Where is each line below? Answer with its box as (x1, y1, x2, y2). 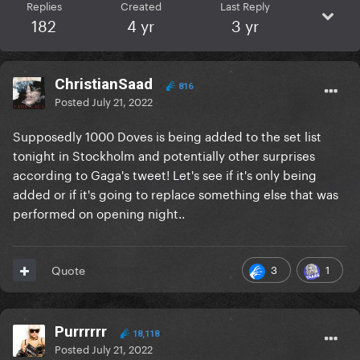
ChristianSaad (55, 75, 153, 94)
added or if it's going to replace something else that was (13, 183, 338, 203)
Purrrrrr (55, 322, 107, 342)
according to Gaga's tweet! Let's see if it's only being (13, 164, 317, 184)
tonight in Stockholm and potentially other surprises (13, 145, 315, 165)
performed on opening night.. (13, 202, 185, 223)
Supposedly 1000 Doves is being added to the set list (13, 125, 321, 145)
